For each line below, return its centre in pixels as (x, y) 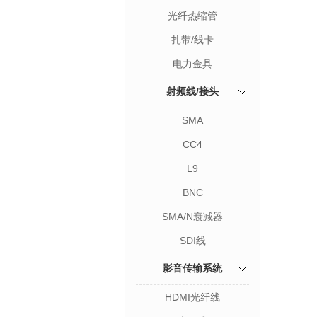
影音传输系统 (192, 268)
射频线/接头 (192, 91)
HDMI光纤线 (192, 297)
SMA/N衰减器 (192, 217)
